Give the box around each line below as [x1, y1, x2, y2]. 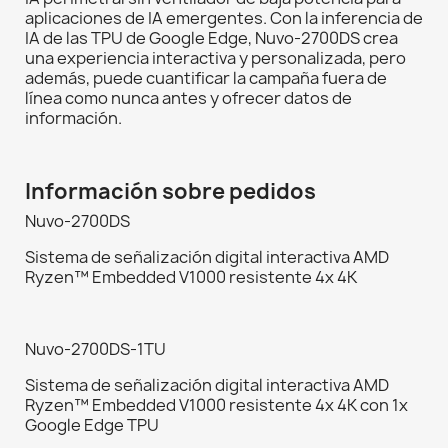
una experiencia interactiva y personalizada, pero [25, 47, 406, 70]
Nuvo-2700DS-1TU [25, 338, 166, 361]
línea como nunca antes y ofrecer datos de [25, 87, 352, 110]
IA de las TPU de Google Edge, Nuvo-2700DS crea [25, 27, 398, 50]
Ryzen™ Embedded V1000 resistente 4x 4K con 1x [25, 394, 408, 417]
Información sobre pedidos [25, 177, 316, 207]
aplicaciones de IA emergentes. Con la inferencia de [25, 7, 423, 30]
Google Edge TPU [25, 414, 159, 437]
